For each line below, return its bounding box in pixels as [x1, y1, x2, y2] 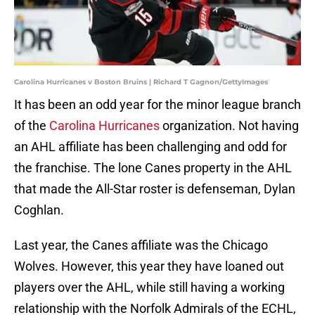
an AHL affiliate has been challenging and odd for [14, 139, 287, 155]
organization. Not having [160, 118, 299, 134]
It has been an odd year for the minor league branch [14, 97, 301, 112]
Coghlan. [14, 202, 64, 218]
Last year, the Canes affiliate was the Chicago [14, 238, 268, 253]
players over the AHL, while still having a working [14, 280, 285, 295]
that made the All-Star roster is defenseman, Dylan [14, 181, 295, 197]
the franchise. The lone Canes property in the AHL [14, 160, 292, 176]
